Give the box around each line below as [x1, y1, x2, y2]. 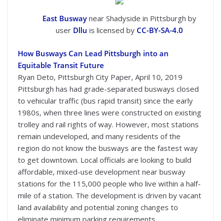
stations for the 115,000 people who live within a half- [18, 179, 201, 189]
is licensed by [87, 25, 137, 36]
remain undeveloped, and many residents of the [18, 131, 181, 142]
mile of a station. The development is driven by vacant [18, 190, 201, 201]
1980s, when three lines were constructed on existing [18, 108, 201, 118]
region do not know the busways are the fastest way [18, 143, 198, 153]
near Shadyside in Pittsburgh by [87, 13, 196, 24]
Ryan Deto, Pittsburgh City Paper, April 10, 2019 [18, 72, 183, 82]
